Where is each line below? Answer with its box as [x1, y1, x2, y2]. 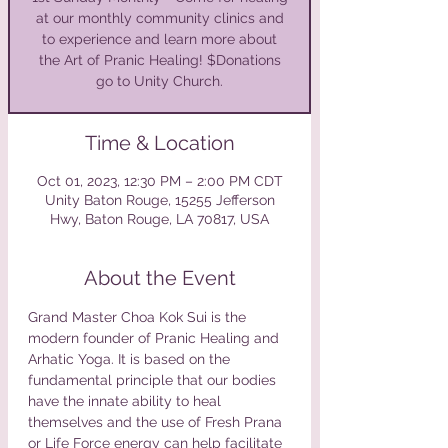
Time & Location [84, 130, 235, 155]
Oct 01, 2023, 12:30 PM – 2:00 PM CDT [36, 172, 283, 189]
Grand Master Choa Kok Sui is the [28, 308, 250, 325]
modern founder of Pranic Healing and [28, 329, 283, 346]
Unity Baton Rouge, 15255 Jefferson [44, 191, 275, 208]
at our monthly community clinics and [35, 9, 284, 26]
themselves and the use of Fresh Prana [28, 413, 286, 430]
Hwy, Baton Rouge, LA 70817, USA [50, 210, 269, 227]
